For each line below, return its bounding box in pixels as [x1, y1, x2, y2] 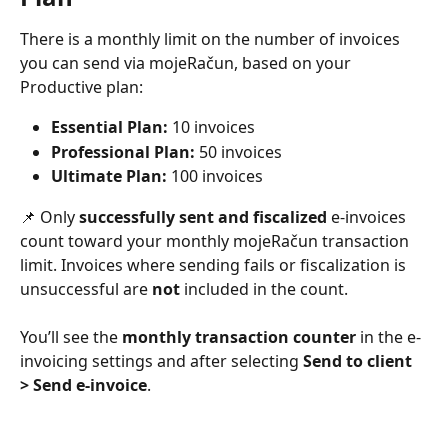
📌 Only [20, 205, 79, 228]
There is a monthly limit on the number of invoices [20, 28, 404, 51]
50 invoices [195, 140, 282, 163]
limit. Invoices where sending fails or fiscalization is [20, 253, 410, 276]
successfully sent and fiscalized [79, 205, 327, 228]
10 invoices [168, 116, 255, 139]
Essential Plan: [51, 116, 168, 139]
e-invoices [327, 205, 410, 228]
